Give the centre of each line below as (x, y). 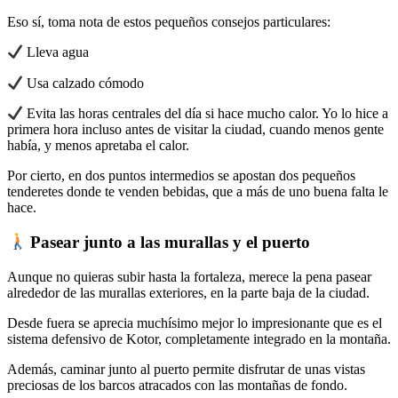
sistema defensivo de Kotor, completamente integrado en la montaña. (199, 338)
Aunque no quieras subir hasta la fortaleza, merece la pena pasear (189, 276)
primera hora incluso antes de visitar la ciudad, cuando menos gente (195, 130)
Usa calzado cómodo (84, 83)
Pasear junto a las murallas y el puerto (168, 243)
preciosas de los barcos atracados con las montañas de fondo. (177, 385)
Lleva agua (56, 52)
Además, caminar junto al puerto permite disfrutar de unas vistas (186, 369)
